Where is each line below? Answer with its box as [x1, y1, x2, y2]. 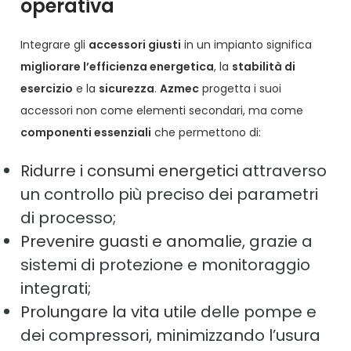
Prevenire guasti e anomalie [20, 230, 243, 253]
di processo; [20, 207, 117, 230]
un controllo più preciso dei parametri [20, 183, 319, 206]
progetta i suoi [199, 81, 282, 97]
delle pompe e [197, 301, 317, 324]
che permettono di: [151, 125, 262, 141]
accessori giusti [89, 37, 182, 53]
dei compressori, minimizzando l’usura [20, 324, 321, 347]
